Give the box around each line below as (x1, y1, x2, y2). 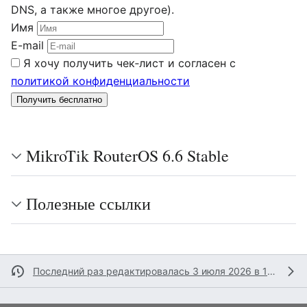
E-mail (11, 38, 47, 52)
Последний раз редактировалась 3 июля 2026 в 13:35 (267, 265, 275, 277)
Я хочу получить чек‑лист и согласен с (23, 56, 236, 70)
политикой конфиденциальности (11, 74, 190, 88)
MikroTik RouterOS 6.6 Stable (26, 145, 229, 167)
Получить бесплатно (16, 95, 102, 105)
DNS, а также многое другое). (11, 3, 174, 16)
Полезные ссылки (26, 193, 151, 214)
